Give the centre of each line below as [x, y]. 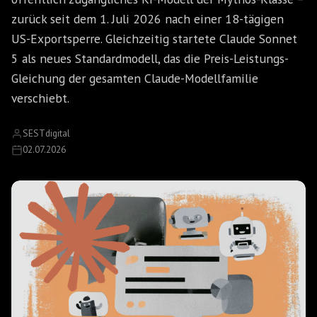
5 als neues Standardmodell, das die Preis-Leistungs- [150, 58]
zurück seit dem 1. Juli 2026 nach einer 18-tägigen [148, 19]
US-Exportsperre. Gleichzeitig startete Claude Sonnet [154, 39]
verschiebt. [40, 98]
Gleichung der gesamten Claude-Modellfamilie [135, 78]
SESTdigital [46, 133]
